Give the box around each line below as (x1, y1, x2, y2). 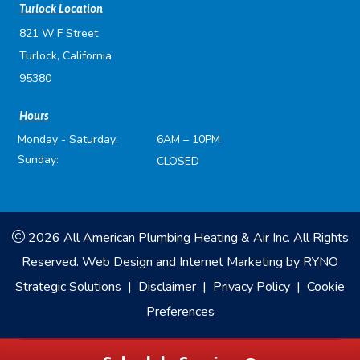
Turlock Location (19, 2, 103, 16)
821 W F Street (19, 26, 98, 42)
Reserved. (22, 253, 82, 272)
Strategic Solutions (15, 278, 121, 297)
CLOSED (156, 153, 199, 170)
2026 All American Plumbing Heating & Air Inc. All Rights (24, 229, 349, 247)
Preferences (145, 303, 215, 321)
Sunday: (18, 152, 59, 168)
